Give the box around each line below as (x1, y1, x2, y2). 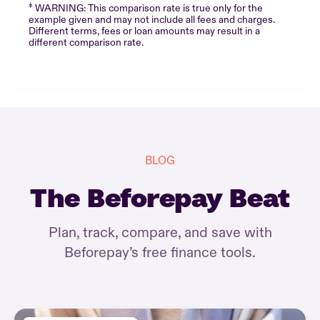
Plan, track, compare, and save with (48, 223, 272, 241)
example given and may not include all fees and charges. (29, 14, 275, 26)
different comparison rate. (29, 36, 144, 49)
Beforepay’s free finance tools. (64, 243, 256, 261)
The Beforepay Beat (30, 181, 290, 213)
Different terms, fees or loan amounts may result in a (29, 25, 260, 37)
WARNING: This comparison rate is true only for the (33, 2, 263, 14)
